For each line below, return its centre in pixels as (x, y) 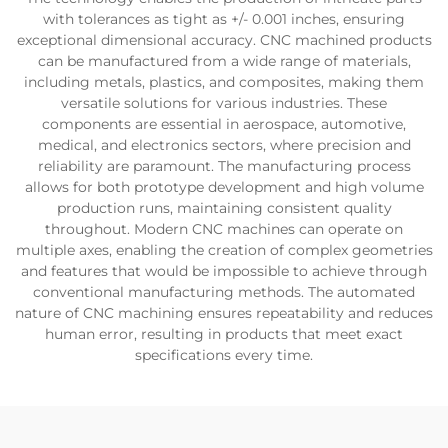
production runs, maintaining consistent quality (224, 208)
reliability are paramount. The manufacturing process (224, 166)
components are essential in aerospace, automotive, (224, 124)
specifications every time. (224, 355)
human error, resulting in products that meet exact (224, 334)
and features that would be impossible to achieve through (224, 271)
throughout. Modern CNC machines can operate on (224, 229)
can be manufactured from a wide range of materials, (224, 61)
